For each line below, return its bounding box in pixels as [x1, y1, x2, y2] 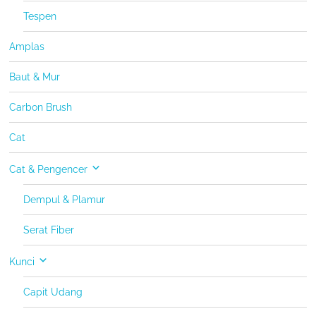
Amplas [9, 41, 45, 53]
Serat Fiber [23, 224, 75, 236]
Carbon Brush [9, 102, 73, 114]
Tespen [23, 11, 57, 23]
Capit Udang [23, 286, 83, 298]
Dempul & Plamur [23, 194, 106, 206]
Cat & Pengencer [9, 164, 88, 176]
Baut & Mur [9, 71, 61, 83]
